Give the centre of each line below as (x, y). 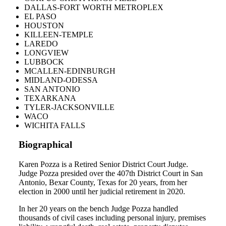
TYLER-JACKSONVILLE (69, 107)
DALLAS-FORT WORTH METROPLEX (94, 7)
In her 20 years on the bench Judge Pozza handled (98, 209)
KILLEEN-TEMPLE (59, 34)
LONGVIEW (46, 52)
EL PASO (40, 16)
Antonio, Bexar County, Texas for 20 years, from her (103, 183)
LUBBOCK (44, 62)
